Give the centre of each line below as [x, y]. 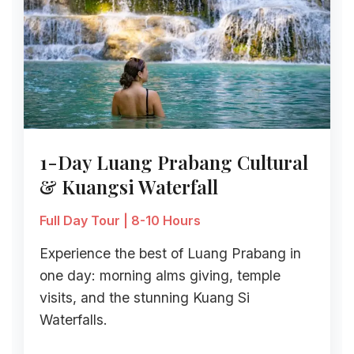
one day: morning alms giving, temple [160, 275]
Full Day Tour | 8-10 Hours [120, 220]
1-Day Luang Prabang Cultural [174, 162]
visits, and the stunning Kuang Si [145, 298]
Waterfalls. [73, 320]
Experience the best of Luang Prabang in [170, 253]
